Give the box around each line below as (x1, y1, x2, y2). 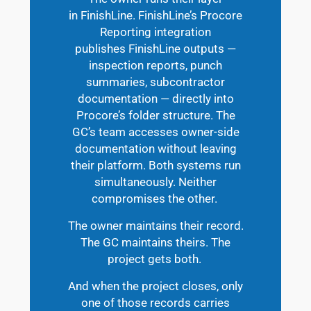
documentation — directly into (77, 91, 234, 106)
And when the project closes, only (68, 278, 243, 293)
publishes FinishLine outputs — (75, 41, 236, 56)
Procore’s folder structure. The (76, 108, 235, 122)
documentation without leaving (74, 141, 237, 155)
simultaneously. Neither (94, 174, 217, 189)
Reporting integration (100, 24, 211, 39)
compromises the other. (91, 191, 217, 205)
